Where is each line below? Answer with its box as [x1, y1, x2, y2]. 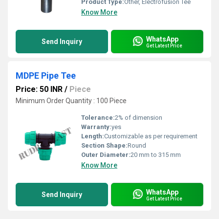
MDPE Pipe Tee [16, 70, 76, 81]
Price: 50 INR [16, 85, 63, 94]
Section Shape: [81, 142, 128, 149]
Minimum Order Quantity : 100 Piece [16, 97, 127, 105]
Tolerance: [81, 114, 115, 121]
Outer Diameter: [81, 151, 131, 158]
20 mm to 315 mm [131, 151, 181, 158]
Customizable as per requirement [104, 132, 197, 140]
